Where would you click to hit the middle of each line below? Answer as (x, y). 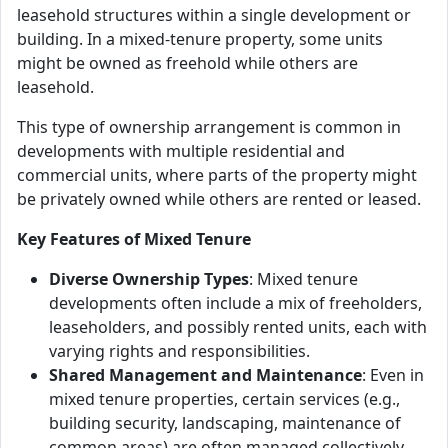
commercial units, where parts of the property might (217, 175)
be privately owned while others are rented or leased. (219, 199)
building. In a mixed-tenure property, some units (200, 39)
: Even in (393, 375)
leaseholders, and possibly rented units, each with (238, 327)
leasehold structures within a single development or (214, 15)
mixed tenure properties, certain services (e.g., (224, 399)
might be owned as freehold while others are (187, 63)
